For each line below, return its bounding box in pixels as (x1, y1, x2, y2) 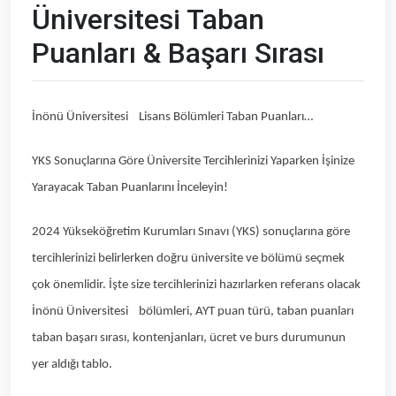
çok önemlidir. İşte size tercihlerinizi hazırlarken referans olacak (32, 278, 361, 292)
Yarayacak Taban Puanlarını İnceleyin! (32, 180, 228, 194)
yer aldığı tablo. (32, 357, 112, 371)
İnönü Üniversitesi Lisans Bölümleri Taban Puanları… (32, 110, 313, 124)
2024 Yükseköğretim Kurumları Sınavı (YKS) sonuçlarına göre (32, 225, 350, 239)
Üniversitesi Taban (32, 2, 264, 36)
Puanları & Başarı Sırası (32, 35, 324, 70)
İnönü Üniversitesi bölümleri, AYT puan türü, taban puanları (32, 304, 354, 318)
